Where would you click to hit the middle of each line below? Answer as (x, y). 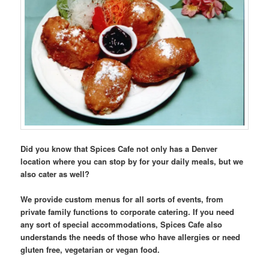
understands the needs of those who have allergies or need (131, 237)
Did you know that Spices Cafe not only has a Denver (119, 148)
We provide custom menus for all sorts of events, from (122, 199)
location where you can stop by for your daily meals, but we (132, 161)
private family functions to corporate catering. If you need (128, 212)
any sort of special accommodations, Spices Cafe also (122, 225)
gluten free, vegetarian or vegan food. (92, 250)
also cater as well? (55, 174)
